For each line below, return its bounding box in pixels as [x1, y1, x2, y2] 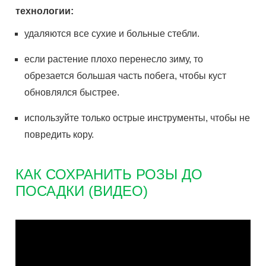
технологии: [15, 6, 74, 16]
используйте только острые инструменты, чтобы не [24, 113, 251, 123]
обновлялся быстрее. [24, 87, 120, 97]
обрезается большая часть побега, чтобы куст [24, 71, 227, 81]
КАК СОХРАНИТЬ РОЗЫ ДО [15, 166, 203, 182]
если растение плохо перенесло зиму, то [24, 54, 204, 64]
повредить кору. [24, 129, 94, 140]
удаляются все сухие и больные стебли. [24, 28, 200, 39]
